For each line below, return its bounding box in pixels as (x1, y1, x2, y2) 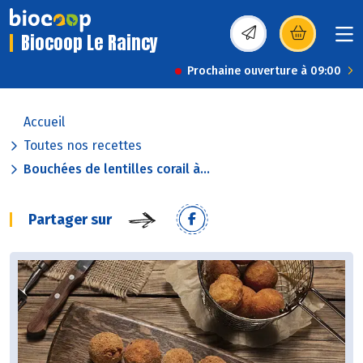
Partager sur (28, 211, 112, 229)
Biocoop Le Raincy (21, 29, 158, 57)
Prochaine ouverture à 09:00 (187, 64, 341, 79)
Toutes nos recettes (23, 138, 142, 154)
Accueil (23, 114, 65, 130)
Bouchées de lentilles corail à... (23, 161, 210, 177)
